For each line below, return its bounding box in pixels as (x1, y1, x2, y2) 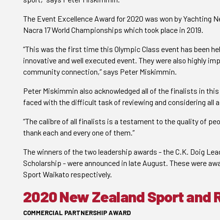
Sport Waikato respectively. (23, 169, 112, 179)
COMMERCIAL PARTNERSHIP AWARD (23, 209, 131, 217)
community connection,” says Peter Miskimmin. (23, 67, 177, 76)
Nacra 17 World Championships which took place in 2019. (23, 25, 203, 34)
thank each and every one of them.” (23, 128, 135, 137)
